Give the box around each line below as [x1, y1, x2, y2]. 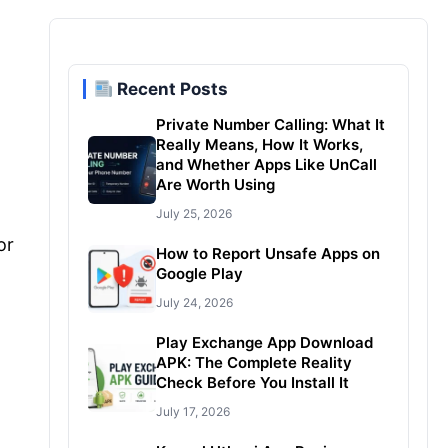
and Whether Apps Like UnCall [155, 155, 377, 174]
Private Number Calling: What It [155, 115, 385, 134]
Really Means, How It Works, [155, 135, 363, 154]
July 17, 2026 [155, 404, 230, 419]
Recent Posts [113, 79, 229, 99]
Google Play [155, 264, 243, 283]
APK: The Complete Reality [155, 353, 352, 372]
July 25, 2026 [155, 206, 232, 221]
